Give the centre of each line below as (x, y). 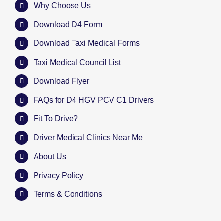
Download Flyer (62, 81)
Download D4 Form (68, 25)
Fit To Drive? (56, 119)
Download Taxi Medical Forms (87, 43)
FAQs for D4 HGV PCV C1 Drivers (94, 100)
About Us (50, 156)
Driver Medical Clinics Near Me (88, 138)
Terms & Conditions (68, 194)
